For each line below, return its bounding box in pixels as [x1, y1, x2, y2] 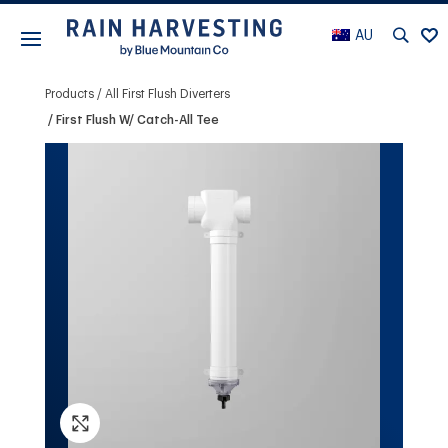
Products [44, 87, 94, 100]
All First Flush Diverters [104, 87, 230, 100]
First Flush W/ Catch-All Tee [55, 113, 219, 126]
